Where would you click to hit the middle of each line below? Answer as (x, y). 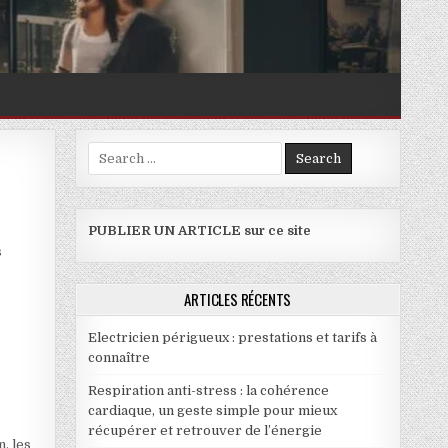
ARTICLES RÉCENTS (238, 298)
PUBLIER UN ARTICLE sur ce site (199, 230)
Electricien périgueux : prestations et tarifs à (232, 337)
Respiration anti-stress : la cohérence (208, 390)
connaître (118, 357)
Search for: (122, 150)
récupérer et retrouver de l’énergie (204, 430)
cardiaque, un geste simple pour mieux (212, 410)
